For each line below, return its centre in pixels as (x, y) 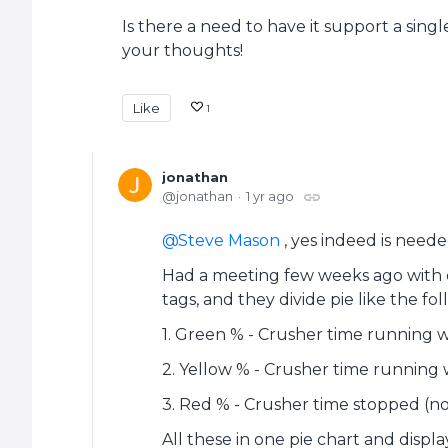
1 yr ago (270, 195)
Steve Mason (229, 240)
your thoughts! (182, 50)
